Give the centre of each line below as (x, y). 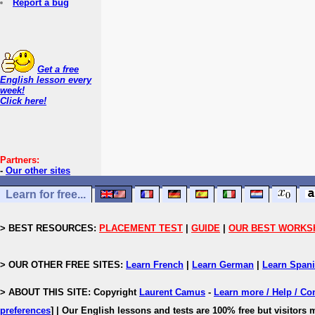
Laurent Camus (172, 292)
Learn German (223, 265)
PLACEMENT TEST (141, 228)
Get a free (58, 69)
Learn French (155, 265)
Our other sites (38, 171)
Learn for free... (46, 194)
